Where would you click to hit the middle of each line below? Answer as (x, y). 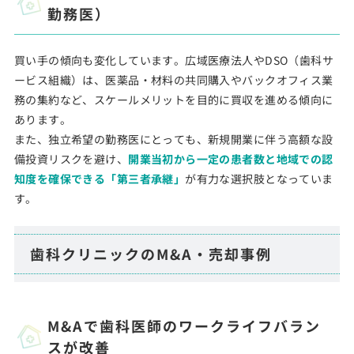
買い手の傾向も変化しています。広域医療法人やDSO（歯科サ (174, 60)
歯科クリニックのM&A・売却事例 (151, 254)
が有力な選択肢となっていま (259, 179)
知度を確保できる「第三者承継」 (100, 179)
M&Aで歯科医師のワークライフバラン (184, 326)
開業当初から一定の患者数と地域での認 (231, 159)
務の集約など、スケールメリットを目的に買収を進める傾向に (173, 100)
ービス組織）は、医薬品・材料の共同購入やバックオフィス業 (173, 80)
